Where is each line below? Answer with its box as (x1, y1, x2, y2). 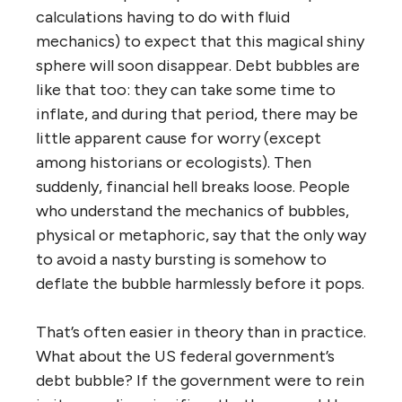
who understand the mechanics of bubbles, (36, 201, 349, 221)
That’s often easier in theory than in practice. (36, 322, 366, 342)
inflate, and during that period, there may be (36, 104, 358, 124)
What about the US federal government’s (36, 346, 335, 366)
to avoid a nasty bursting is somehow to (36, 249, 327, 269)
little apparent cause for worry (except (36, 128, 321, 148)
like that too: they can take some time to (36, 80, 336, 100)
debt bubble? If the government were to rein (36, 371, 364, 390)
